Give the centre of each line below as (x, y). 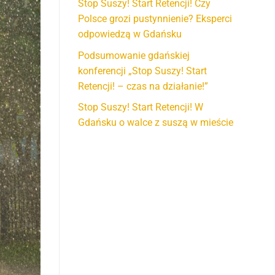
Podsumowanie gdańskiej (134, 55)
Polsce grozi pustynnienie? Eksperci (155, 19)
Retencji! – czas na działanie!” (143, 86)
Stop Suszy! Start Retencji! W (141, 107)
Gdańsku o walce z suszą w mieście (156, 123)
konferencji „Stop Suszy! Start (142, 71)
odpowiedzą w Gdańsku (130, 34)
